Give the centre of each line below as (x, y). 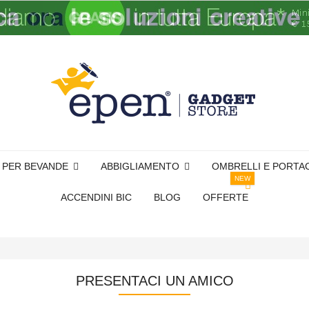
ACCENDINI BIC (96, 197)
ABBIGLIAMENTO (141, 166)
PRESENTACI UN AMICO (154, 281)
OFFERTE (226, 197)
